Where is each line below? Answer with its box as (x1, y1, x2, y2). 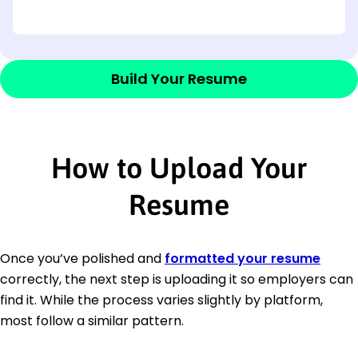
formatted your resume (165, 249, 320, 268)
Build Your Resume (111, 68, 247, 89)
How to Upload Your (51, 150, 307, 185)
